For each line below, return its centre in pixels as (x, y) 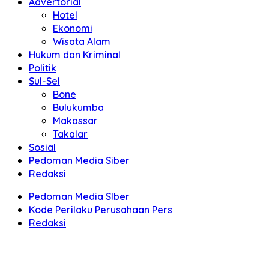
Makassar (75, 121)
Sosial (42, 147)
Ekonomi (73, 28)
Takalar (70, 134)
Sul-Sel (44, 81)
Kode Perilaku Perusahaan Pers (101, 210)
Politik (43, 68)
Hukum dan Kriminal (75, 55)
